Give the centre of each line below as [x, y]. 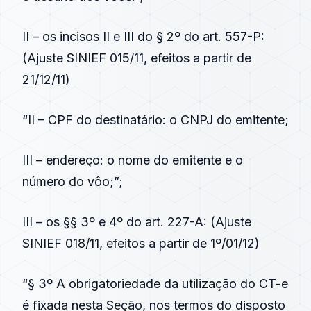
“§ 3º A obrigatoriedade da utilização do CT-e [155, 284]
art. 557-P [232, 36]
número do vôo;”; [73, 182]
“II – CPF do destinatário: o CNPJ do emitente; [155, 120]
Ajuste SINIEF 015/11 [85, 58]
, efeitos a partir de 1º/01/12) [179, 243]
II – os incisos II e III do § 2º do [112, 36]
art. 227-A [174, 222]
